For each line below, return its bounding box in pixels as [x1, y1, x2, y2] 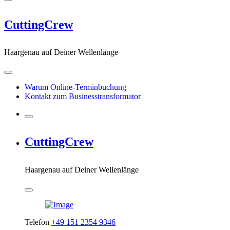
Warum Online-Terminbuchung [25, 83, 126, 92]
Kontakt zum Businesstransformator [25, 92, 141, 101]
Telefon [25, 218, 51, 227]
